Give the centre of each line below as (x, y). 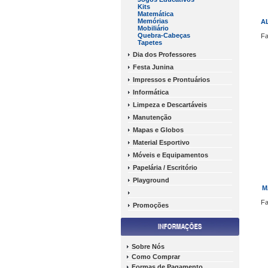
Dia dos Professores (165, 54)
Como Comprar (156, 257)
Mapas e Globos (158, 130)
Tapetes (150, 42)
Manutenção (152, 117)
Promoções (151, 205)
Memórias (153, 21)
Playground (151, 180)
